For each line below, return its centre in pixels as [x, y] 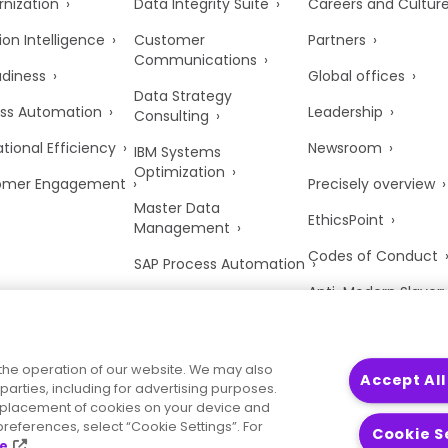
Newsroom [344, 148]
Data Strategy [182, 96]
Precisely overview [371, 184]
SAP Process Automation [219, 264]
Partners [336, 40]
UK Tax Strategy [362, 328]
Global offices [356, 76]
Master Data [176, 208]
